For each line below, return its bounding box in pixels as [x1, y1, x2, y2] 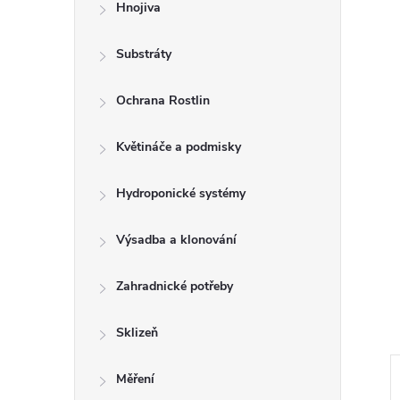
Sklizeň [116, 324, 158, 341]
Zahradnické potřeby [116, 278, 233, 295]
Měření [116, 371, 154, 387]
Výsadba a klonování [116, 231, 237, 248]
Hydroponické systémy [116, 185, 246, 202]
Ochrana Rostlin [116, 92, 210, 109]
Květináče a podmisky [116, 138, 241, 155]
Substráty [116, 46, 171, 62]
